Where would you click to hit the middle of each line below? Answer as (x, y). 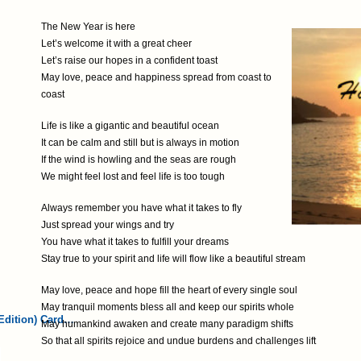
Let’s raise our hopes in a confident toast (129, 60)
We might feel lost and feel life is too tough (133, 176)
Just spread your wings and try (108, 225)
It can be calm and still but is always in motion (140, 143)
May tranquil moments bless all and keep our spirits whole (168, 307)
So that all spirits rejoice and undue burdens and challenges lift (178, 341)
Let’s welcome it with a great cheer (116, 44)
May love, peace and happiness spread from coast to (156, 77)
